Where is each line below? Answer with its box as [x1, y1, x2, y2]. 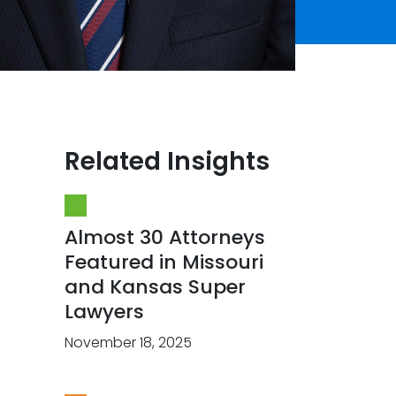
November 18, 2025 [65, 331, 192, 353]
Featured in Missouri [65, 247, 263, 276]
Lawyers [65, 297, 144, 325]
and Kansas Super [65, 272, 246, 301]
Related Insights [65, 143, 270, 179]
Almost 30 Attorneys [65, 223, 265, 251]
